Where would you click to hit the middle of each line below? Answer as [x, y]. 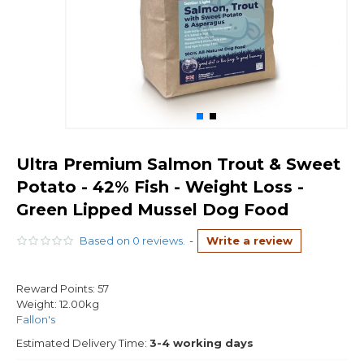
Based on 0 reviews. [133, 240]
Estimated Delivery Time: [82, 343]
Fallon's [36, 319]
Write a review [250, 240]
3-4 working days [201, 343]
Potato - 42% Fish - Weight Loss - [160, 187]
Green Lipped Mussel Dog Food [152, 210]
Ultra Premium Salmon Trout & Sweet [178, 164]
